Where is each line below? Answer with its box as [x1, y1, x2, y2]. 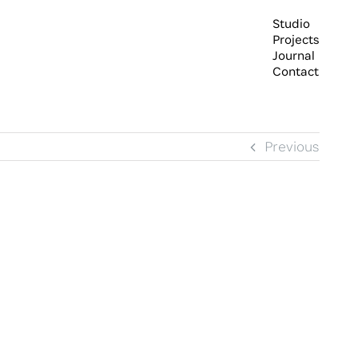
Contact [273, 63, 319, 80]
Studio [273, 15, 310, 32]
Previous [265, 137, 320, 155]
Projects [273, 31, 320, 48]
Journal [273, 47, 315, 64]
